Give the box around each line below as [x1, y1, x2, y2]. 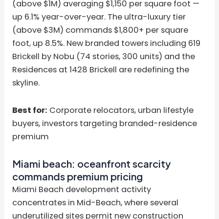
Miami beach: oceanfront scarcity [12, 157, 171, 170]
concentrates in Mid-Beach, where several [12, 197, 179, 208]
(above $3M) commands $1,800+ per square [12, 24, 189, 36]
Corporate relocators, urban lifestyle [47, 105, 194, 116]
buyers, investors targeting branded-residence [12, 118, 197, 130]
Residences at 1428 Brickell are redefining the [12, 64, 190, 76]
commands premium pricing [12, 170, 143, 182]
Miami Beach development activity [12, 183, 152, 195]
